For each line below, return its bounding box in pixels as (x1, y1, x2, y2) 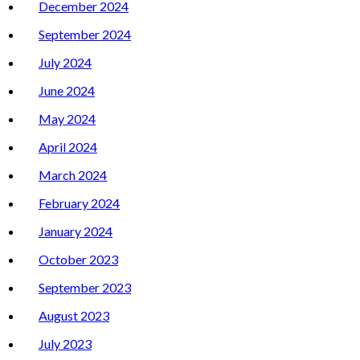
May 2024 (39, 111, 96, 127)
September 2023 (39, 280, 131, 296)
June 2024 (39, 83, 95, 99)
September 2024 (39, 27, 131, 43)
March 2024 (39, 167, 107, 183)
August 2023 (39, 308, 109, 324)
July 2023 (39, 336, 92, 352)
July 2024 (39, 55, 92, 71)
